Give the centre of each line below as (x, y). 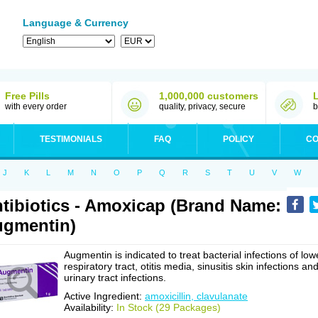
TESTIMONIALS (71, 139)
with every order (36, 106)
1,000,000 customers (209, 96)
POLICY (238, 139)
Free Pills (27, 96)
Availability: (90, 307)
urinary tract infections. (115, 278)
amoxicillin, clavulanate (196, 296)
